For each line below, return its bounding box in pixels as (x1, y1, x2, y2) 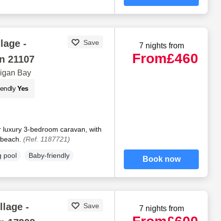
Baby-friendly (28, 151, 70, 160)
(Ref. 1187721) (23, 135, 70, 144)
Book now (142, 155, 181, 164)
